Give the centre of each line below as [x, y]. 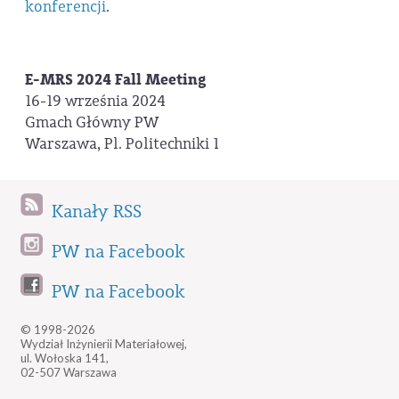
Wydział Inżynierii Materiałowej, [104, 343]
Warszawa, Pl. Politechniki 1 [122, 144]
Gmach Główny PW [92, 123]
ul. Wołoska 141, [65, 358]
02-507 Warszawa [69, 372]
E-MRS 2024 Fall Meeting [116, 80]
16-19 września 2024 [95, 102]
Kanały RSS [97, 212]
